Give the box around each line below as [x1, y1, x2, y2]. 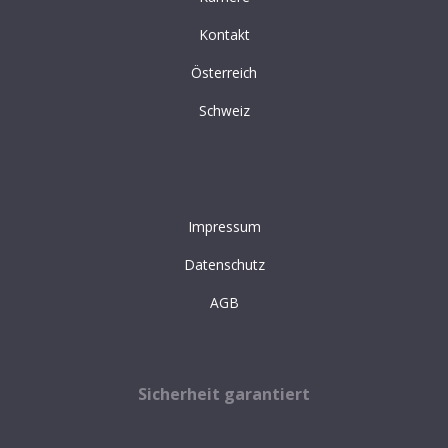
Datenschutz [183, 254, 265, 274]
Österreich [191, 62, 257, 82]
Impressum [187, 216, 261, 236]
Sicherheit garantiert [138, 382, 310, 405]
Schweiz [198, 100, 250, 120]
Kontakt [198, 24, 250, 44]
